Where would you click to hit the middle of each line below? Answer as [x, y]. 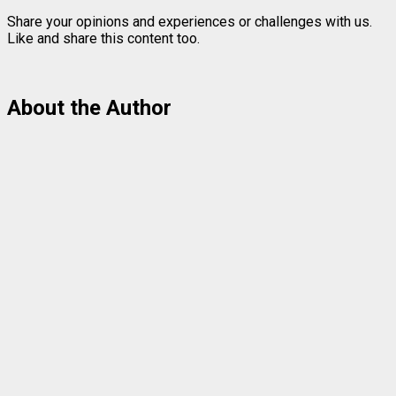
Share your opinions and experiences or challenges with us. [190, 22]
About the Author [89, 108]
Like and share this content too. [103, 39]
